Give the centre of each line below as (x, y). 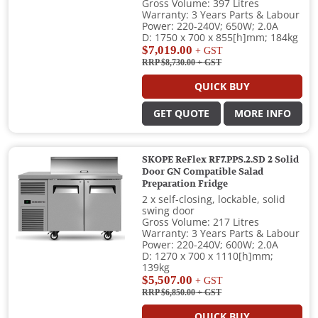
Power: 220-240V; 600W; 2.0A (210, 245)
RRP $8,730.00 (169, 63)
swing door (169, 211)
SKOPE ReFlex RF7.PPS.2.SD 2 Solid (221, 160)
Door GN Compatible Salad (203, 172)
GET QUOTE (182, 114)
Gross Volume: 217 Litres (201, 223)
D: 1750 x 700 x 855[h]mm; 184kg (220, 38)
